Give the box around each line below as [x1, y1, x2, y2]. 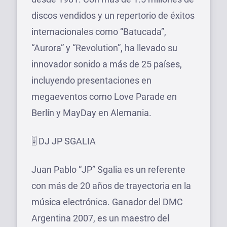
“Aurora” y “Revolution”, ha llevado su [31, 42, 177, 53]
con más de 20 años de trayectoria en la [31, 180, 191, 191]
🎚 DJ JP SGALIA [31, 135, 98, 146]
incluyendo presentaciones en [31, 74, 152, 86]
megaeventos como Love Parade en [31, 91, 177, 102]
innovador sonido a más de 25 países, [31, 58, 182, 69]
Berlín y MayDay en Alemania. [31, 107, 152, 118]
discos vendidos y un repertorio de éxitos [31, 10, 195, 21]
